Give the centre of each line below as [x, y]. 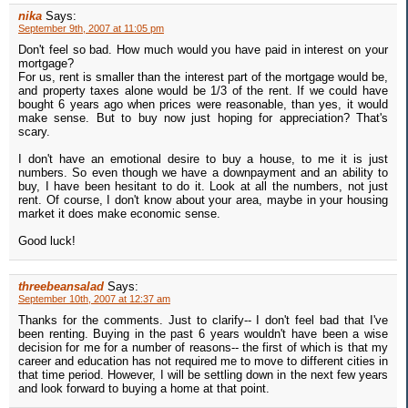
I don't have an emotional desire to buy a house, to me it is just [203, 159]
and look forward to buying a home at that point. [144, 389]
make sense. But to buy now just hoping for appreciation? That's [203, 118]
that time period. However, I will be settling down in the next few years [203, 375]
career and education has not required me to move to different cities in [203, 362]
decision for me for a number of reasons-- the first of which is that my [203, 348]
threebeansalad [61, 287]
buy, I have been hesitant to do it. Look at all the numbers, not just [203, 187]
